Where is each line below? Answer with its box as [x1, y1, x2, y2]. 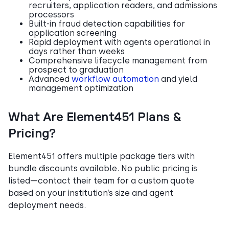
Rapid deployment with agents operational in [29, 37, 210, 47]
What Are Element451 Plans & [8, 111, 181, 124]
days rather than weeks [29, 46, 125, 56]
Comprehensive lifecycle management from [29, 55, 207, 65]
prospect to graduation [29, 64, 124, 75]
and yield [159, 74, 197, 84]
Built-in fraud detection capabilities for [29, 18, 185, 29]
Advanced [29, 74, 72, 84]
